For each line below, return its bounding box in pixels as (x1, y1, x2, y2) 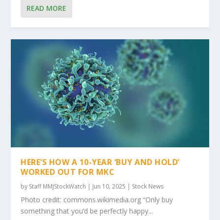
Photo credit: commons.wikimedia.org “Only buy (21, 194, 173, 204)
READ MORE (27, 3, 67, 13)
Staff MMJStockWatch (29, 182, 86, 191)
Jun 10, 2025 (92, 182, 126, 191)
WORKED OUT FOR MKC (21, 166, 115, 177)
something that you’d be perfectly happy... (21, 206, 153, 216)
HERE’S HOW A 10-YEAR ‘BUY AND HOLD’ (21, 156, 180, 167)
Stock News (132, 182, 164, 191)
